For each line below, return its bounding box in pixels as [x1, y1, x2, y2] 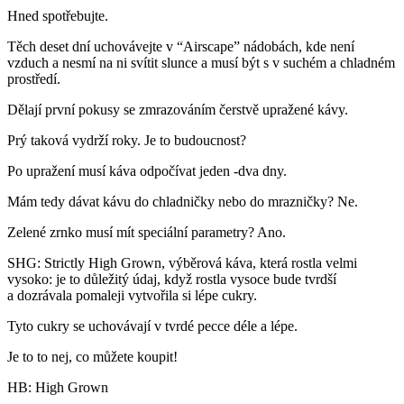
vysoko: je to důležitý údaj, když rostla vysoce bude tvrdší [7, 271, 336, 287]
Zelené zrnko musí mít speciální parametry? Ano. [7, 224, 286, 240]
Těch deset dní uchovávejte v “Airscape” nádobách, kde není [7, 38, 354, 54]
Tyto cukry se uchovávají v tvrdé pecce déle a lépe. [7, 317, 298, 334]
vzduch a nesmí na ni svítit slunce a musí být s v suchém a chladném [7, 54, 395, 70]
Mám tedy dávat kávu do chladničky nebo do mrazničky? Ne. [7, 193, 358, 209]
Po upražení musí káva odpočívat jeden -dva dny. [7, 162, 287, 179]
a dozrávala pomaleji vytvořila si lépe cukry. [7, 287, 257, 303]
